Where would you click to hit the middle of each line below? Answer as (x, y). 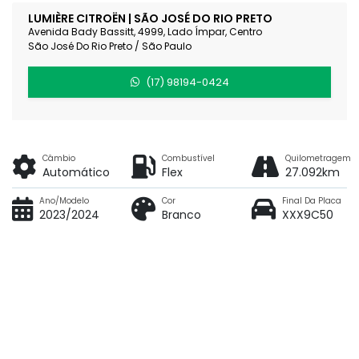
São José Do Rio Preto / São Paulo (110, 46)
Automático (76, 173)
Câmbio (59, 159)
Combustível (189, 159)
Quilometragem (318, 159)
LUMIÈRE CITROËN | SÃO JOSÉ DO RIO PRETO (150, 18)
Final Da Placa (311, 201)
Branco (182, 215)
